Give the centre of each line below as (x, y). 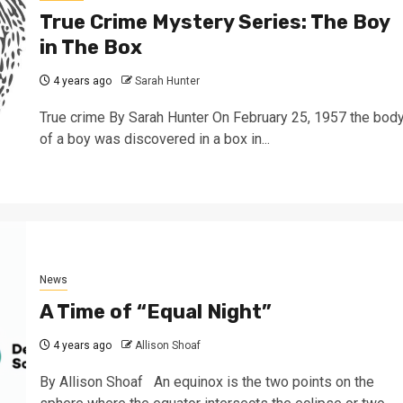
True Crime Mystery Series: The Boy (214, 22)
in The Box (90, 47)
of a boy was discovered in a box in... (154, 139)
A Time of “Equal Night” (155, 311)
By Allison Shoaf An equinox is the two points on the (206, 381)
